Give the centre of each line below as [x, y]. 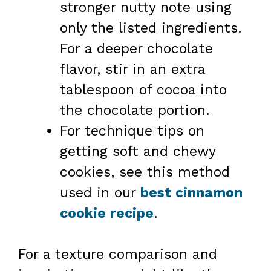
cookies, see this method [145, 172]
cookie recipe [107, 213]
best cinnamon [191, 192]
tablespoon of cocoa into [143, 90]
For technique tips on [132, 131]
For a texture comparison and [118, 255]
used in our [100, 192]
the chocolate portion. [135, 110]
